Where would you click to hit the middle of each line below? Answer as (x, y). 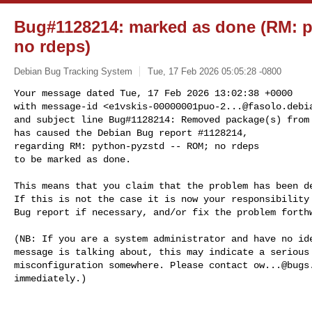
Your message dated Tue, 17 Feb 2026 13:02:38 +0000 (153, 93)
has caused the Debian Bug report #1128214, (131, 133)
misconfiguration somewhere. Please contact (134, 265)
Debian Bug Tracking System (73, 71)
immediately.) (50, 278)
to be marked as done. (72, 159)
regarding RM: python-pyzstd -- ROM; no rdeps (136, 146)
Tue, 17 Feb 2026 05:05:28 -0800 (214, 71)
